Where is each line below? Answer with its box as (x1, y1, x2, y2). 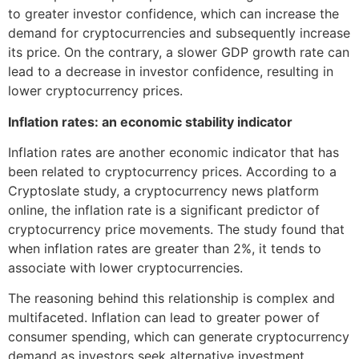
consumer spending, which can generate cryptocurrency (8, 329, 349, 345)
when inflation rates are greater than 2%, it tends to (8, 240, 321, 256)
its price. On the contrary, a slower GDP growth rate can (8, 44, 349, 61)
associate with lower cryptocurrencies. (8, 260, 243, 276)
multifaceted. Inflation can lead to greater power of (8, 309, 320, 326)
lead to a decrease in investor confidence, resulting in (8, 63, 333, 80)
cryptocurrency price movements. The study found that (8, 221, 345, 237)
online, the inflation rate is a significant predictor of (8, 202, 320, 218)
